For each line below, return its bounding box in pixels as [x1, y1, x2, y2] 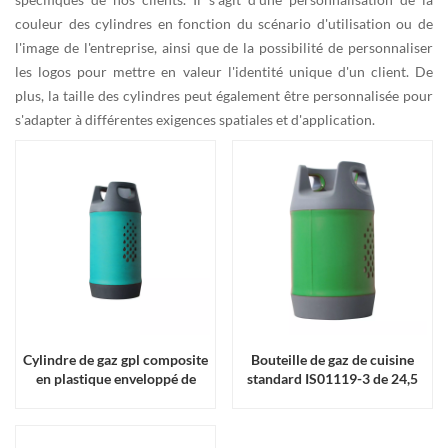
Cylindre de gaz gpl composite [23, 350, 208, 368]
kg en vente [297, 388, 368, 406]
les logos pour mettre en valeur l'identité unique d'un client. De [15, 62, 433, 80]
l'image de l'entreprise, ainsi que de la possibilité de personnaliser [15, 38, 433, 56]
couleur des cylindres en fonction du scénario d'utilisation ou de [15, 14, 433, 32]
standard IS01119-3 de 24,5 [247, 369, 418, 387]
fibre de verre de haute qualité [23, 388, 208, 406]
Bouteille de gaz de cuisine [251, 350, 414, 368]
